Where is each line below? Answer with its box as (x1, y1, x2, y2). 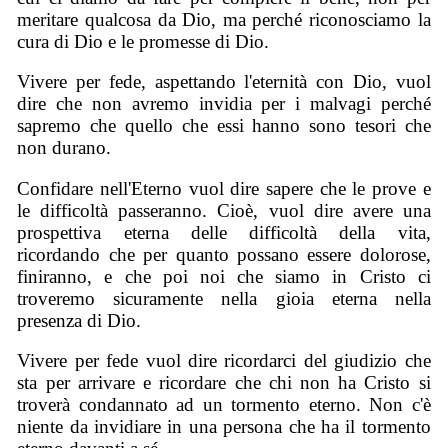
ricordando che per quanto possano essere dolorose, (17, 243, 431, 265)
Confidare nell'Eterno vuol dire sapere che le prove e (17, 177, 431, 199)
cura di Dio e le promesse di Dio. (17, 30, 270, 52)
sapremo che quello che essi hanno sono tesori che (17, 115, 431, 137)
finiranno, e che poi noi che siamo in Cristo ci (17, 265, 431, 287)
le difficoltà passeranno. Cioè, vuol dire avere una (17, 199, 431, 221)
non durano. (17, 137, 112, 159)
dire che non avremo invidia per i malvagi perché (17, 93, 431, 115)
